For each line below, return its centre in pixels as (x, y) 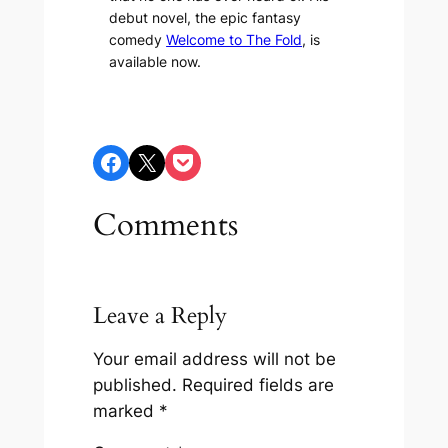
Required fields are (258, 384)
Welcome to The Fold (234, 40)
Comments (166, 224)
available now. (155, 62)
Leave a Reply (160, 315)
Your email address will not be (215, 358)
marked (126, 410)
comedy (138, 40)
